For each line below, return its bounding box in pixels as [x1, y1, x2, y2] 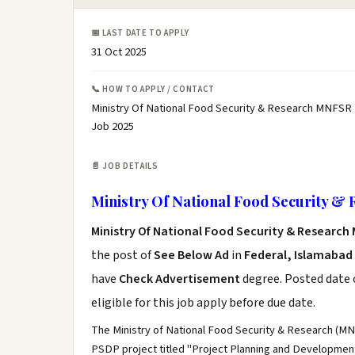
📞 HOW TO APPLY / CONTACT [91, 83, 215, 95]
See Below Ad [154, 246, 231, 264]
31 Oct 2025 [91, 44, 147, 60]
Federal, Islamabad [244, 246, 353, 264]
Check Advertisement [119, 270, 242, 288]
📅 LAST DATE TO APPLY [91, 27, 189, 39]
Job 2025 [91, 118, 134, 135]
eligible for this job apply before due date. [91, 294, 315, 311]
